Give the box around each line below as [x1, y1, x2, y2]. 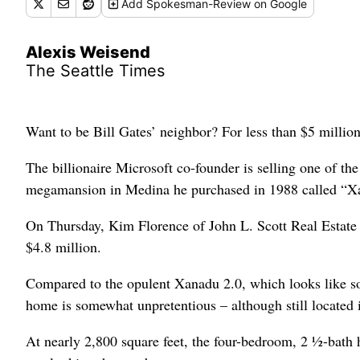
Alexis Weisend [26, 43, 150, 62]
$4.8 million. [26, 237, 101, 256]
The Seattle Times [26, 61, 165, 80]
